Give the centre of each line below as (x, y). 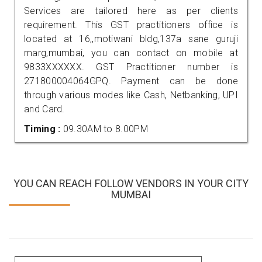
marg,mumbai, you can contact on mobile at (131, 53)
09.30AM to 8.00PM (105, 129)
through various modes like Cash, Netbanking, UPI (131, 95)
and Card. (44, 109)
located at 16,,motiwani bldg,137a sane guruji (131, 39)
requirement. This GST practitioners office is (131, 25)
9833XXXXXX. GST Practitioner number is (131, 67)
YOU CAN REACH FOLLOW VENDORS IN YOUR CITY (131, 183)
